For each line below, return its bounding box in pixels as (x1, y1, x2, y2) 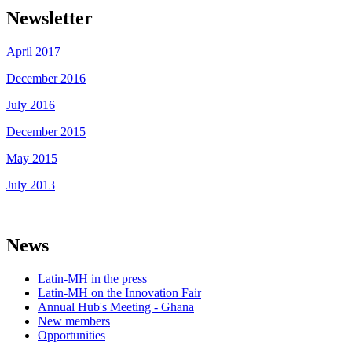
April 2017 (6, 44, 60, 58)
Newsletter (6, 7, 93, 28)
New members (38, 313, 110, 328)
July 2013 (6, 178, 55, 192)
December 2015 (6, 124, 86, 138)
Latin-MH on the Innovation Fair (38, 285, 201, 299)
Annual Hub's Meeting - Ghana (38, 299, 194, 313)
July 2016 (6, 97, 55, 112)
